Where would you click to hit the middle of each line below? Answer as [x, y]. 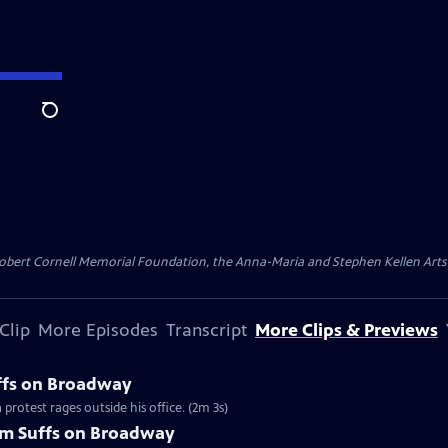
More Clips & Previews [346, 330]
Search [65, 121]
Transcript [206, 330]
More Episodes [98, 330]
